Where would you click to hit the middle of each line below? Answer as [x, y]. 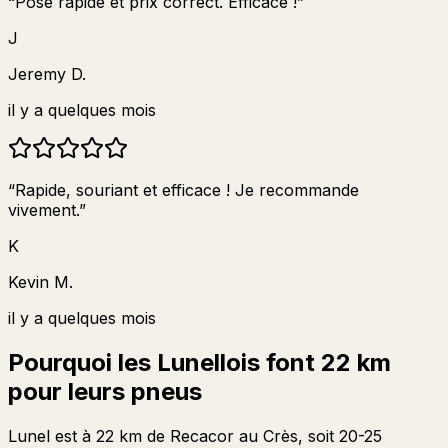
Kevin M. [40, 281]
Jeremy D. [47, 73]
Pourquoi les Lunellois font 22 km [199, 362]
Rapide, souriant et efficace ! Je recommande [187, 189]
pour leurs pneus [105, 391]
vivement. [43, 209]
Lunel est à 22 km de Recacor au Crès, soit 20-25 [195, 435]
